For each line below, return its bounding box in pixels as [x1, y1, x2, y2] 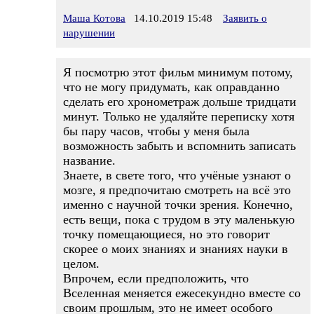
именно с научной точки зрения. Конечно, [63, 198, 293, 212]
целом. [63, 257, 100, 271]
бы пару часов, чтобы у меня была [63, 124, 250, 138]
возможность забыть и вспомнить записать [63, 139, 296, 153]
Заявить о [223, 13, 267, 24]
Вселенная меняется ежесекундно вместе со [63, 286, 301, 300]
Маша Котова [63, 13, 125, 24]
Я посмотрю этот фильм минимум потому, [63, 65, 293, 79]
